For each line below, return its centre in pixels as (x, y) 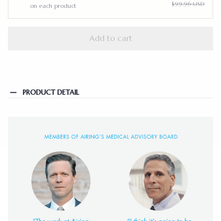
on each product (53, 5)
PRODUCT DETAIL (51, 92)
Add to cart (110, 38)
